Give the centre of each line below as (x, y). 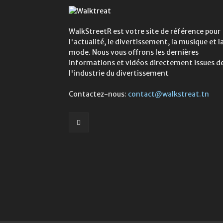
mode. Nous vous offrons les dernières (134, 53)
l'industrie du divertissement (119, 73)
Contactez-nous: (98, 94)
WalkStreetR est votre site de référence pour (145, 32)
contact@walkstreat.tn (168, 94)
